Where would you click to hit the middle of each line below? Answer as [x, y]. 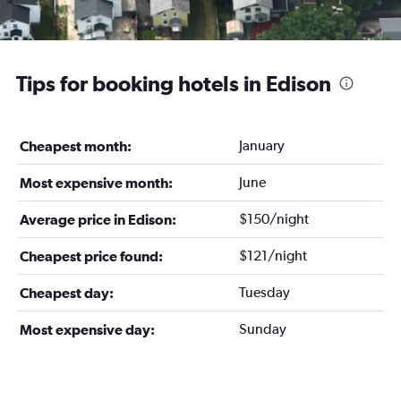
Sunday [262, 329]
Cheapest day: [67, 293]
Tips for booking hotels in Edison [174, 83]
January [261, 145]
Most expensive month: [96, 183]
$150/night [273, 219]
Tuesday [264, 292]
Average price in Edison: [98, 219]
